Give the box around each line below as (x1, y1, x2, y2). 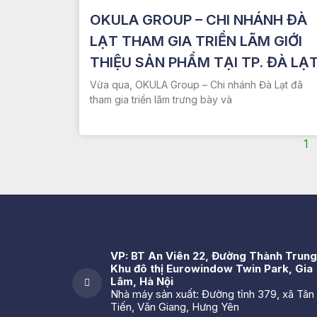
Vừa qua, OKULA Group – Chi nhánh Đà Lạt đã (90, 78, 303, 91)
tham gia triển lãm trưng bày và (90, 93, 232, 105)
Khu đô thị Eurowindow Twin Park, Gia (110, 261, 313, 275)
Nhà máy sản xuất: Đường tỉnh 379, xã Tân (110, 287, 314, 301)
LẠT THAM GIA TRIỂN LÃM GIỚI (90, 32, 302, 50)
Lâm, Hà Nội (110, 274, 173, 288)
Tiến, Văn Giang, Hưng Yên (110, 299, 239, 313)
